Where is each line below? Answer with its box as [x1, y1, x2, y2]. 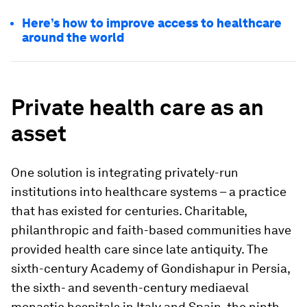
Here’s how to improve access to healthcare [22, 16, 282, 30]
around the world [22, 30, 124, 45]
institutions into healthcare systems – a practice [11, 184, 286, 199]
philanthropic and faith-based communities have [11, 223, 291, 237]
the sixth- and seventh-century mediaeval [11, 280, 249, 295]
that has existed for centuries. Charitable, [11, 204, 247, 218]
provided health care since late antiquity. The [11, 242, 268, 256]
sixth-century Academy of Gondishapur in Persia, [11, 261, 290, 275]
